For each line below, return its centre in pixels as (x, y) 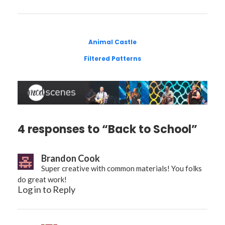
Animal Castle (113, 42)
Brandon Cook (71, 158)
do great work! (42, 180)
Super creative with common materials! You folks (122, 168)
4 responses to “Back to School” (107, 130)
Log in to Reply (46, 190)
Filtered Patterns (113, 59)
